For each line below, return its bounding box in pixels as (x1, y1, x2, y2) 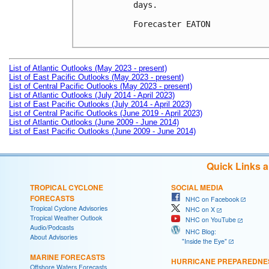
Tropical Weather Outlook (30, 213, 102, 222)
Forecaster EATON (133, 19, 210, 29)
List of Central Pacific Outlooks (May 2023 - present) (9, 81, 192, 91)
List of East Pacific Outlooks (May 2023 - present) (9, 72, 184, 82)
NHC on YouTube (180, 214, 236, 224)
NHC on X (180, 205, 215, 214)
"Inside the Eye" (171, 236, 227, 246)
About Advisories (30, 232, 77, 241)
